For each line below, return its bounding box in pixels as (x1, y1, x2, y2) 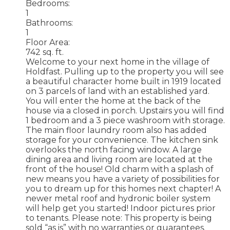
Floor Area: (26, 37, 70, 47)
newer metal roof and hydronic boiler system (26, 193, 210, 203)
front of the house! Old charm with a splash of (26, 164, 214, 174)
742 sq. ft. (26, 47, 64, 57)
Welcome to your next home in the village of (26, 56, 209, 67)
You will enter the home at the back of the (26, 95, 201, 106)
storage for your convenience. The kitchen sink (26, 135, 218, 145)
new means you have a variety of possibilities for (26, 174, 220, 184)
